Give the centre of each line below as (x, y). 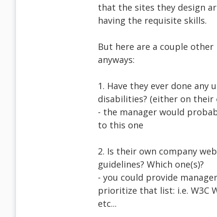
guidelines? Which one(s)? (151, 164)
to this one (121, 125)
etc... (107, 204)
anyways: (116, 60)
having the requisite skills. (152, 21)
